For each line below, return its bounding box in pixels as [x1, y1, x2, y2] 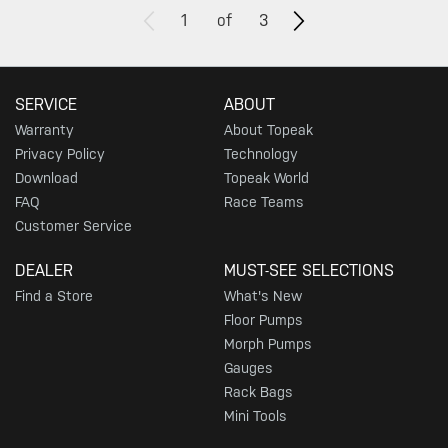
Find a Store [15, 287, 93, 304]
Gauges [224, 359, 273, 376]
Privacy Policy [15, 145, 105, 162]
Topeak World [224, 169, 309, 186]
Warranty [15, 121, 74, 138]
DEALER [15, 260, 73, 280]
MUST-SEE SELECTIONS [224, 260, 394, 280]
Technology [224, 145, 298, 162]
